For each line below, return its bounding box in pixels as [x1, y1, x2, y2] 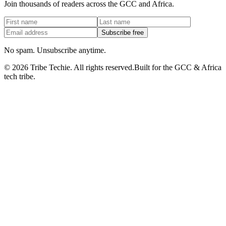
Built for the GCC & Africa [134, 63, 221, 72]
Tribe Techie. [28, 63, 74, 72]
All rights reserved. [74, 63, 134, 72]
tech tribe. [4, 72, 35, 81]
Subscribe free [101, 29, 144, 37]
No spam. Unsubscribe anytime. [4, 46, 106, 55]
